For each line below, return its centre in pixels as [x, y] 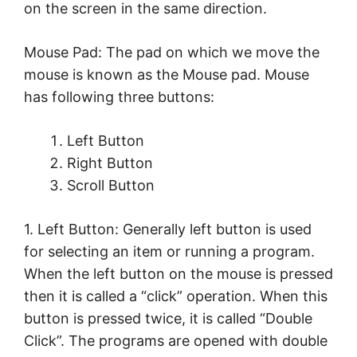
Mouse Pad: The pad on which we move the [172, 53]
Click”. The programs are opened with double [176, 341]
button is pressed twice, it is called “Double [168, 319]
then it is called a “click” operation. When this [176, 296]
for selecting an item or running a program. [169, 252]
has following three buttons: [119, 97]
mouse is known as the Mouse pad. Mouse [167, 75]
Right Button [110, 163]
